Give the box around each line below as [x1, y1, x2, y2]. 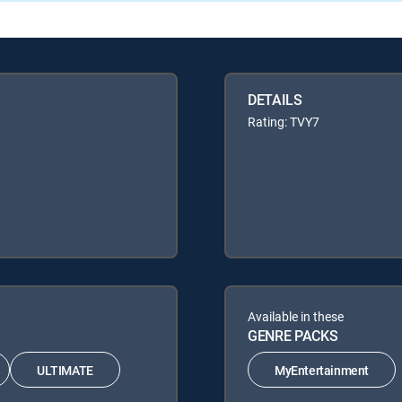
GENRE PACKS [248, 326, 338, 345]
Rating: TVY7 [248, 113, 319, 130]
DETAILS [248, 90, 302, 109]
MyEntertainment [275, 361, 369, 379]
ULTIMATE [37, 361, 93, 379]
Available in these [248, 308, 344, 325]
